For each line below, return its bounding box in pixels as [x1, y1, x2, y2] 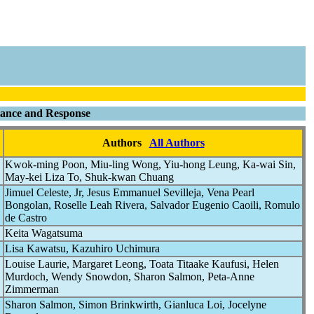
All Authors [149, 137, 205, 149]
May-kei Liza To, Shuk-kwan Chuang [5, 171, 174, 183]
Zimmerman [5, 283, 59, 295]
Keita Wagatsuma [5, 227, 83, 239]
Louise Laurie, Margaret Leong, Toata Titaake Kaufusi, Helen [5, 258, 279, 270]
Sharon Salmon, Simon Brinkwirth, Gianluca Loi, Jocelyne [5, 299, 266, 310]
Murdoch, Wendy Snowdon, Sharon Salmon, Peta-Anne [5, 271, 254, 282]
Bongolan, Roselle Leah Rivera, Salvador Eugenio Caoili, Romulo [5, 199, 300, 211]
